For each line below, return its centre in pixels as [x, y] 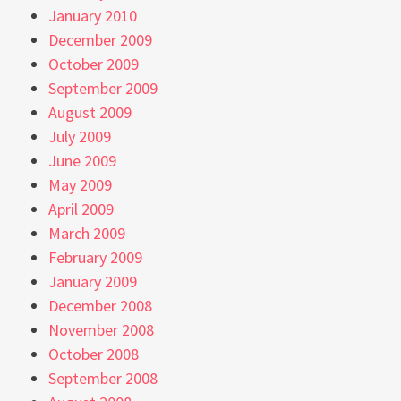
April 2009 [81, 209]
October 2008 [94, 354]
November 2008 [101, 329]
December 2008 [100, 305]
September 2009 [103, 88]
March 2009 [87, 233]
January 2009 [93, 281]
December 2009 [100, 39]
